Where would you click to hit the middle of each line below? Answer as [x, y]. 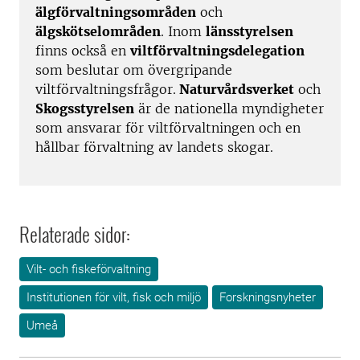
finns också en [83, 51]
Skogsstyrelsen [85, 109]
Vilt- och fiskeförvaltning [89, 270]
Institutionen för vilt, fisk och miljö [114, 298]
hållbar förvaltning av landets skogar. [154, 147]
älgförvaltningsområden [116, 12]
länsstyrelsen [250, 32]
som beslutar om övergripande [134, 70]
